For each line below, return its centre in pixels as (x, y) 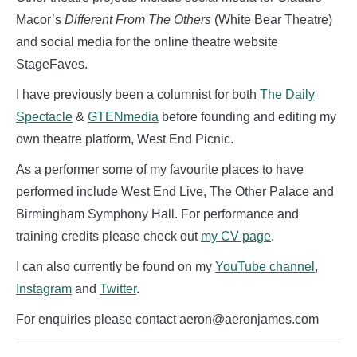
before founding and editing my (247, 116)
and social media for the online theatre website (147, 41)
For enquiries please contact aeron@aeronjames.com (167, 319)
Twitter (118, 288)
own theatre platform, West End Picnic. (125, 139)
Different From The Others (138, 19)
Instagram (44, 288)
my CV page (236, 236)
